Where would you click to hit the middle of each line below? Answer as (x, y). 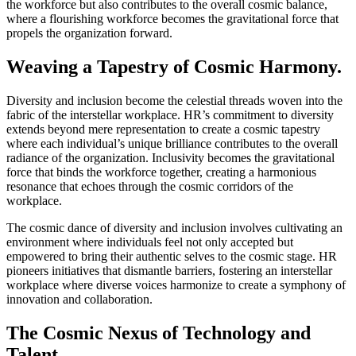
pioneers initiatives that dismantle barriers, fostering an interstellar (169, 271)
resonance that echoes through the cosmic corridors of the (150, 187)
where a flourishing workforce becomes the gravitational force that (172, 19)
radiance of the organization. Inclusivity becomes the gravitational (170, 158)
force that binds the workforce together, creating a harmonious (161, 172)
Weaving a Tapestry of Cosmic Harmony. (174, 67)
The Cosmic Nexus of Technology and (159, 333)
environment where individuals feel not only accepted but (150, 242)
